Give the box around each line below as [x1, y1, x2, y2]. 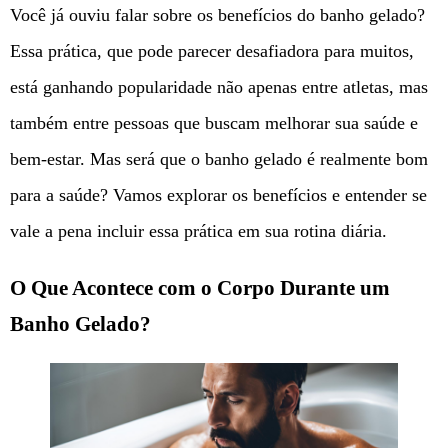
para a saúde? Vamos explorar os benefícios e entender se [10, 185, 427, 206]
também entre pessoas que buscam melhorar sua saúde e [10, 113, 418, 134]
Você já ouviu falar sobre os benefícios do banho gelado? [10, 5, 425, 26]
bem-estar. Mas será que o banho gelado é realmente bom [10, 149, 428, 170]
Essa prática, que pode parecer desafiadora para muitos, [10, 41, 414, 62]
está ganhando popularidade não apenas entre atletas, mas [10, 77, 428, 98]
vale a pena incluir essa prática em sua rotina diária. [10, 221, 387, 242]
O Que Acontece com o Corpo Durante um [10, 276, 390, 301]
